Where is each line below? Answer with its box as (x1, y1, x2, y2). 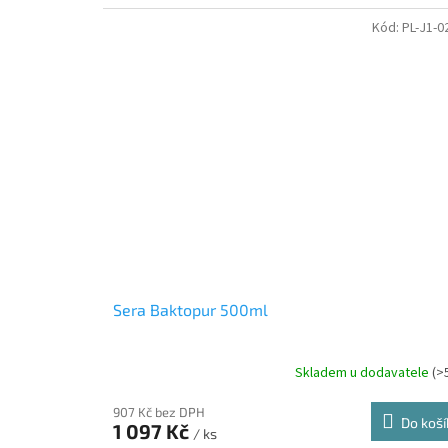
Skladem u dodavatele (295, 362, 433, 383)
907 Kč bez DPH (113, 404, 205, 421)
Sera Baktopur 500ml (113, 300, 268, 320)
